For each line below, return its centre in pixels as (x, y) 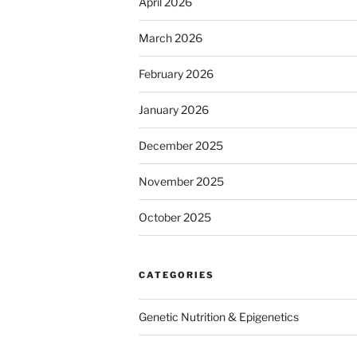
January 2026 (174, 110)
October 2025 (175, 218)
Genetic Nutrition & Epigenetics (219, 317)
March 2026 (171, 38)
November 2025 (181, 182)
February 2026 (176, 74)
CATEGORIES (177, 275)
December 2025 (181, 146)
